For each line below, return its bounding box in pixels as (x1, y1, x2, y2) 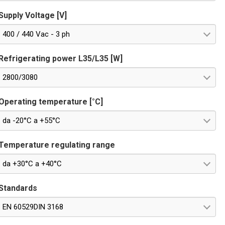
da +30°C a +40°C (3, 159, 62, 168)
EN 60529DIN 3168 (3, 202, 64, 211)
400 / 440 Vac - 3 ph (3, 30, 70, 39)
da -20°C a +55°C (3, 116, 61, 125)
